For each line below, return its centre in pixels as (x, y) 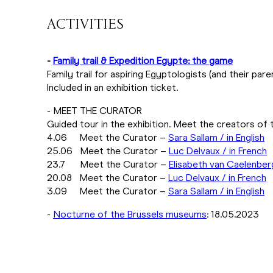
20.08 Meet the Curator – (108, 178)
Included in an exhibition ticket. (112, 88)
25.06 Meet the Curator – (108, 151)
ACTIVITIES (85, 25)
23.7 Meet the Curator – (108, 165)
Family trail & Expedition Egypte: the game (143, 61)
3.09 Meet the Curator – (108, 191)
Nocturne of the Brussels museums (130, 214)
